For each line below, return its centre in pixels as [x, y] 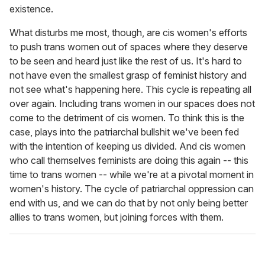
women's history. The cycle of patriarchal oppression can [132, 189]
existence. [31, 9]
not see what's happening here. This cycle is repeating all [130, 90]
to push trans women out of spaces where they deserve [129, 47]
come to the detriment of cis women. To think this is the [127, 118]
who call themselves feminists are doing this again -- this [129, 161]
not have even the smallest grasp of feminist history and [128, 75]
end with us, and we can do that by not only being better [129, 203]
